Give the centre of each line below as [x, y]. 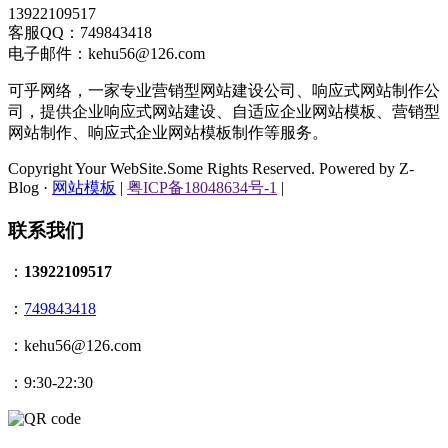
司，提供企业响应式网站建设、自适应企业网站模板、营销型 [224, 111]
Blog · [30, 187]
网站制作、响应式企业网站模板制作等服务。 [168, 132]
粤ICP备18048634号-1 [202, 187]
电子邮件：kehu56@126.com [106, 53]
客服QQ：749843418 [80, 32]
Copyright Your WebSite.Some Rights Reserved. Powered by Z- [211, 168]
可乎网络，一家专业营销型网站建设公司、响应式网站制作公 [224, 90]
